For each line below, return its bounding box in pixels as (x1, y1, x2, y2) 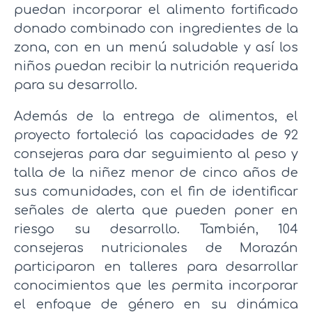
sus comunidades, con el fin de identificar (14, 184, 298, 198)
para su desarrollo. (14, 77, 137, 92)
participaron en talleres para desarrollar (14, 259, 298, 274)
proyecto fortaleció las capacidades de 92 (14, 127, 298, 142)
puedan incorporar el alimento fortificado (14, 2, 298, 17)
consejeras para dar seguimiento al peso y (14, 146, 298, 161)
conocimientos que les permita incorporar (14, 278, 298, 292)
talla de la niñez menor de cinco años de (14, 165, 298, 180)
